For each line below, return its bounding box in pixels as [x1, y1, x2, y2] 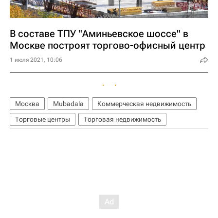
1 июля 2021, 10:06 [10, 56, 62, 63]
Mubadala [53, 100, 84, 108]
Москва [15, 100, 39, 108]
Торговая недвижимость [84, 115, 161, 123]
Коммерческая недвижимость [97, 100, 191, 108]
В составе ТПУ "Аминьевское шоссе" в [10, 28, 188, 39]
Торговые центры [15, 115, 70, 123]
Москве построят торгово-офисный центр [10, 39, 205, 51]
